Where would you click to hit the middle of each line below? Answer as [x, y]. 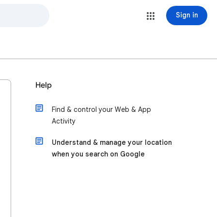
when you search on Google [98, 154]
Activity [64, 121]
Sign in [187, 15]
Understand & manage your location [112, 142]
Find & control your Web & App [101, 109]
